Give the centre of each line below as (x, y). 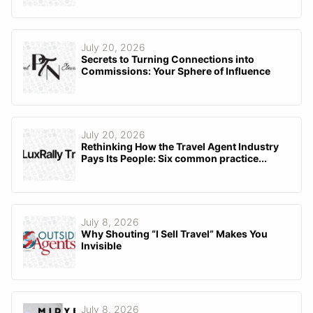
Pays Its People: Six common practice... (174, 159)
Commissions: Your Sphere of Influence (176, 71)
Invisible (101, 246)
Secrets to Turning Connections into (168, 59)
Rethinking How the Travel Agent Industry (180, 147)
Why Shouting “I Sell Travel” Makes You (174, 234)
